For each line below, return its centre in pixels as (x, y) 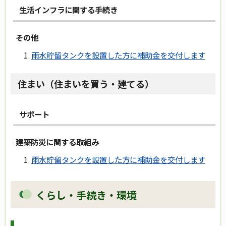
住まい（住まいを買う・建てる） (86, 84)
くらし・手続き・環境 (86, 195)
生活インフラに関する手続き (68, 9)
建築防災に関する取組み (57, 142)
